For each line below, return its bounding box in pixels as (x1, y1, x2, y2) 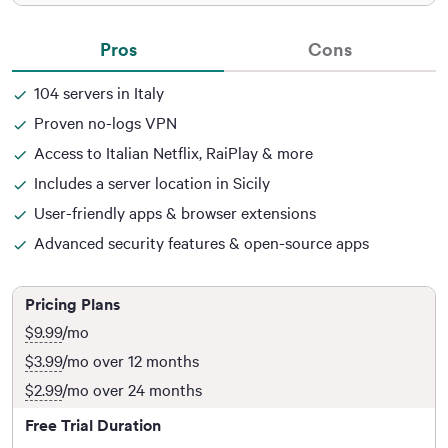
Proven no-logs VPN (34, 112, 177, 134)
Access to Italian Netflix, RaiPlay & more (34, 142, 313, 164)
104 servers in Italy (34, 82, 164, 104)
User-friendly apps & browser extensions (34, 202, 316, 224)
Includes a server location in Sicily (34, 172, 270, 194)
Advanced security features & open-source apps (34, 232, 369, 254)
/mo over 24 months (62, 379, 202, 401)
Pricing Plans (25, 294, 120, 315)
